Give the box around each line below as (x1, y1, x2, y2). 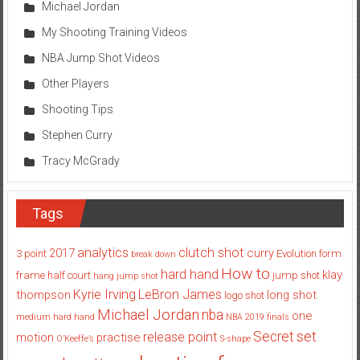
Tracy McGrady (41, 153, 120, 167)
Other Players (41, 76, 109, 90)
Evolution (276, 247, 317, 260)
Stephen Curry (41, 128, 112, 141)
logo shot (223, 288, 264, 301)
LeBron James (137, 286, 222, 302)
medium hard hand (15, 311, 95, 322)
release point (142, 329, 218, 345)
